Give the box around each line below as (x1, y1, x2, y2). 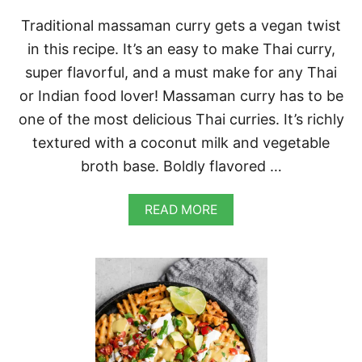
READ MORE (145, 201, 217, 217)
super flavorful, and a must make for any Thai (25, 63, 337, 81)
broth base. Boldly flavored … (80, 157, 282, 175)
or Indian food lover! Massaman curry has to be (19, 86, 343, 104)
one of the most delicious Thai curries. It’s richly (18, 110, 344, 128)
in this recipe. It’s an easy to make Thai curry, (27, 40, 335, 57)
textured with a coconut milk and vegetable (32, 133, 330, 151)
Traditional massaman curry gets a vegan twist (21, 16, 341, 34)
